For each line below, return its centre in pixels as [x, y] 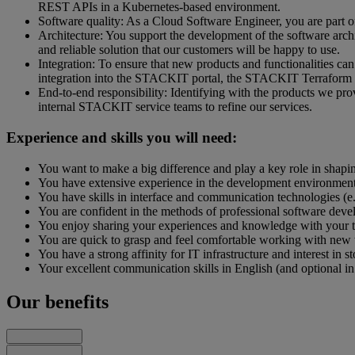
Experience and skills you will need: [122, 138]
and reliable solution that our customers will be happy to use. [189, 50]
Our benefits [57, 302]
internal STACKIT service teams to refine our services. [175, 107]
